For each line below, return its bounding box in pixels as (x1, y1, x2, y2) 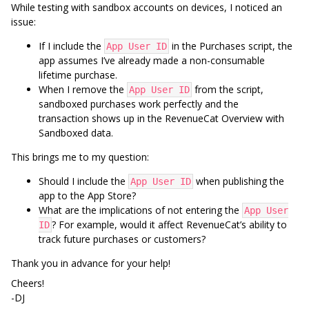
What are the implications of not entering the (39, 203, 242, 217)
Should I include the (39, 175, 128, 188)
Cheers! (11, 277, 44, 290)
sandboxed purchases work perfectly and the (39, 97, 239, 110)
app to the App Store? (39, 189, 136, 202)
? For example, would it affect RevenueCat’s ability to (52, 218, 287, 231)
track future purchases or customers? (39, 232, 206, 246)
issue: (11, 15, 36, 28)
